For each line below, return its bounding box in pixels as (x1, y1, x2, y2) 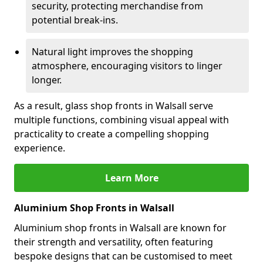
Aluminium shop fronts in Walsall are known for (14, 221, 227, 234)
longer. (32, 73, 62, 86)
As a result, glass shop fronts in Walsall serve (14, 99, 213, 112)
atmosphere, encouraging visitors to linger (32, 59, 222, 72)
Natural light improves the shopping (32, 45, 193, 58)
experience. (14, 141, 65, 154)
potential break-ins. (32, 14, 118, 26)
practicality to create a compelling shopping (14, 127, 209, 140)
